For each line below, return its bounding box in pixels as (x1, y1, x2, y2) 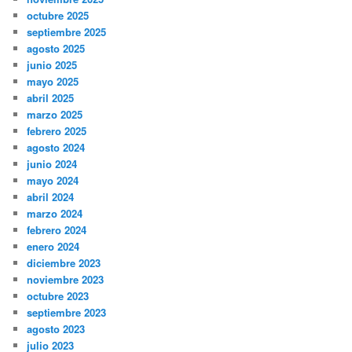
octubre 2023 (27, 288, 90, 304)
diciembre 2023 (27, 255, 101, 271)
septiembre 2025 (27, 24, 107, 40)
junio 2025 (27, 57, 78, 73)
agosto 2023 (27, 321, 86, 337)
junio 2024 (27, 156, 78, 172)
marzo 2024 (27, 206, 83, 222)
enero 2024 (27, 239, 80, 255)
